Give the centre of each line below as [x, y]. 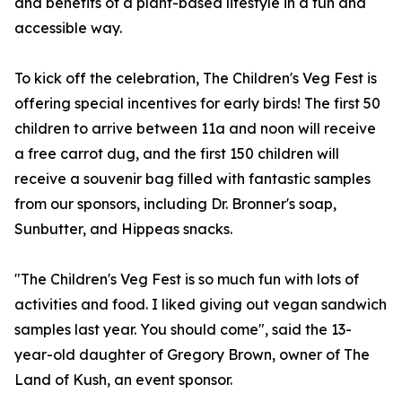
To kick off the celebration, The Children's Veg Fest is [196, 79]
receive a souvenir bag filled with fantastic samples [192, 179]
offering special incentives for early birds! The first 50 [197, 104]
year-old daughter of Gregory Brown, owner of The [192, 355]
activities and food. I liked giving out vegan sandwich [201, 305]
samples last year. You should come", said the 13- [183, 330]
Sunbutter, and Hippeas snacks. [123, 229]
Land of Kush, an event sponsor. [123, 380]
